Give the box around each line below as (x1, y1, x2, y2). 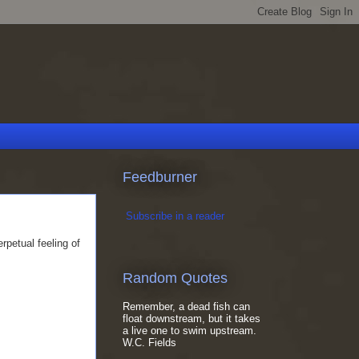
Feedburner (123, 168, 197, 185)
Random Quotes (123, 270, 228, 287)
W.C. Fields (123, 337, 176, 349)
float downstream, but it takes (123, 313, 260, 325)
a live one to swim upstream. (123, 325, 256, 337)
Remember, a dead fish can (123, 301, 250, 313)
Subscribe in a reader (126, 209, 224, 222)
